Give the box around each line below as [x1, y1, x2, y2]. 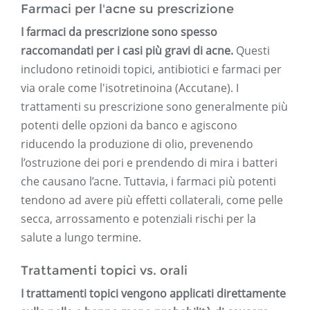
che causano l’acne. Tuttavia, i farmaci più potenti [21, 174, 276, 190]
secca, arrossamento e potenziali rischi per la [21, 211, 256, 227]
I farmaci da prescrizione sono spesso [21, 24, 217, 40]
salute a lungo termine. [21, 230, 141, 246]
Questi [233, 43, 270, 59]
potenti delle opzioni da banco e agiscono [21, 118, 237, 134]
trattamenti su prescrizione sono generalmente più [21, 99, 288, 115]
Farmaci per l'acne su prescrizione [21, 1, 234, 17]
